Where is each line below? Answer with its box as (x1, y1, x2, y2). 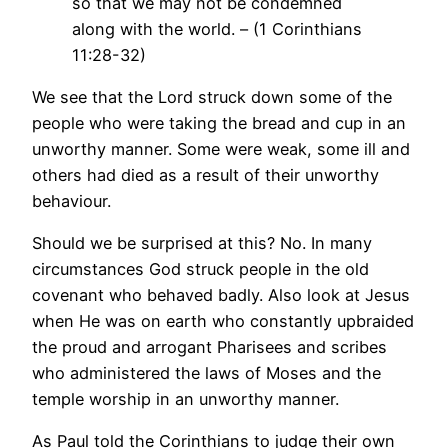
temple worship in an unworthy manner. (32, 389, 339, 410)
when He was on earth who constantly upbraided (32, 311, 414, 332)
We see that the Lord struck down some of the (32, 86, 392, 107)
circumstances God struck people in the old (32, 259, 369, 280)
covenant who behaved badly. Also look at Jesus (32, 285, 410, 306)
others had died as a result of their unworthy (32, 164, 379, 185)
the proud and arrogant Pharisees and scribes (32, 337, 387, 358)
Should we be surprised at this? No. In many (32, 233, 372, 254)
